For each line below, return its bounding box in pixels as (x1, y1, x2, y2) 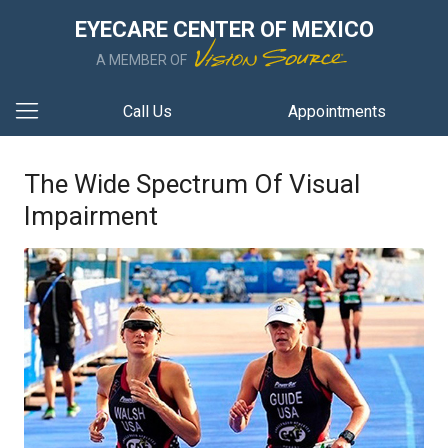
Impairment (24, 201, 158, 231)
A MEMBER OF (96, 52, 190, 68)
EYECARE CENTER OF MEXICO (74, 17, 374, 42)
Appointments (288, 102, 387, 121)
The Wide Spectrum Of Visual (24, 169, 360, 199)
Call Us (122, 102, 172, 121)
